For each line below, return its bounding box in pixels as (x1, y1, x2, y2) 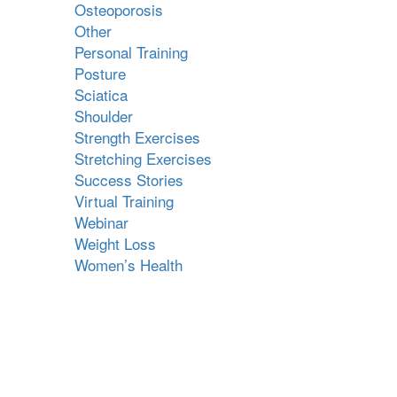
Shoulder (74, 105, 133, 127)
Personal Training (74, 41, 188, 63)
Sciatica (74, 83, 128, 105)
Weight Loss (74, 232, 156, 254)
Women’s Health (74, 253, 183, 276)
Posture (74, 62, 126, 84)
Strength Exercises (74, 126, 200, 148)
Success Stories (74, 168, 183, 191)
